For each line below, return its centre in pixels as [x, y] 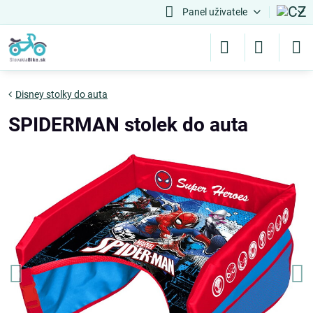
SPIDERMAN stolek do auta [128, 125]
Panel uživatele [214, 12]
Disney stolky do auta [61, 94]
